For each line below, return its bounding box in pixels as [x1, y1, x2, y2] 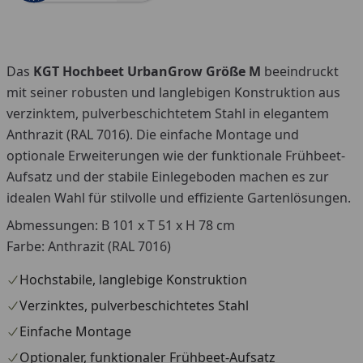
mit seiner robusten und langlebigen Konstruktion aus [6, 83, 340, 101]
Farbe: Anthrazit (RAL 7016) [6, 237, 171, 255]
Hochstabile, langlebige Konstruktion [19, 270, 247, 288]
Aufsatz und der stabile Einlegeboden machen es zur [6, 167, 329, 186]
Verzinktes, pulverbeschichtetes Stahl [19, 296, 249, 314]
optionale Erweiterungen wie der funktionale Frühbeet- [6, 146, 345, 164]
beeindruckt [261, 62, 339, 80]
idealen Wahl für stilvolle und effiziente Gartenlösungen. [6, 188, 351, 207]
